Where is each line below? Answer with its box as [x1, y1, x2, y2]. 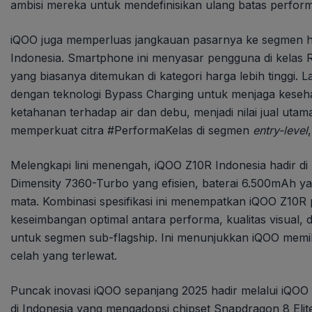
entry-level [253, 123, 308, 137]
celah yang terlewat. [10, 248, 117, 263]
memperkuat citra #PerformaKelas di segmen [10, 123, 253, 137]
